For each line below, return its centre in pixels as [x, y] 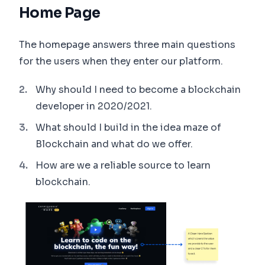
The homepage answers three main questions [127, 45]
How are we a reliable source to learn [123, 166]
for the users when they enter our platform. [121, 62]
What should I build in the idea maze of [128, 128]
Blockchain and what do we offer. [114, 144]
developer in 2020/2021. [94, 106]
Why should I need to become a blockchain [138, 90]
